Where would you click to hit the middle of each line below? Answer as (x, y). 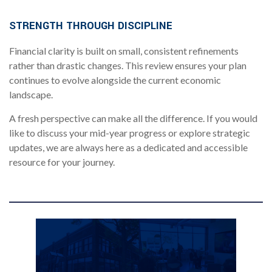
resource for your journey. (62, 162)
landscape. (32, 95)
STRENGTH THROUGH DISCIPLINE (91, 25)
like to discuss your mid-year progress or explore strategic (130, 133)
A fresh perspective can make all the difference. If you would (133, 118)
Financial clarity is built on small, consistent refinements (124, 51)
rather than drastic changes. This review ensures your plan (128, 66)
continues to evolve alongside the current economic (115, 80)
